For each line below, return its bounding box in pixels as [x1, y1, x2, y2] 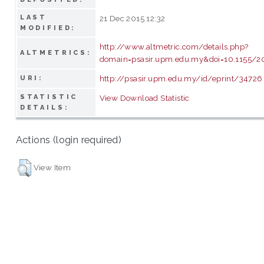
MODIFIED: [19, 24, 77, 32]
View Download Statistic [99, 93, 190, 103]
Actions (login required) [15, 134, 122, 146]
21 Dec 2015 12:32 [99, 13, 166, 23]
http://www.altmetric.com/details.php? [99, 41, 249, 51]
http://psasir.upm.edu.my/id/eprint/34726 [99, 73, 263, 83]
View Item [33, 162, 71, 172]
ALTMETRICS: [19, 48, 93, 57]
